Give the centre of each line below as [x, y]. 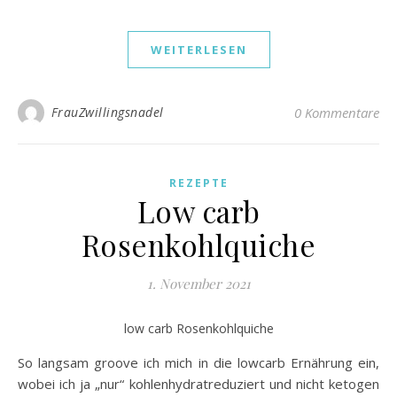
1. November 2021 [198, 283]
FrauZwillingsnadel [107, 112]
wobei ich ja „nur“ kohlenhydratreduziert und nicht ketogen [198, 383]
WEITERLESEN [198, 49]
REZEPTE [198, 183]
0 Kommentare [337, 112]
